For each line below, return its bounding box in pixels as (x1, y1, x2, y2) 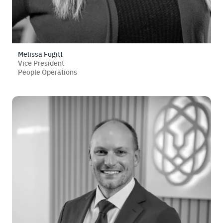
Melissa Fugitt (18, 49, 63, 59)
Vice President (18, 58, 64, 68)
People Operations (18, 67, 77, 77)
